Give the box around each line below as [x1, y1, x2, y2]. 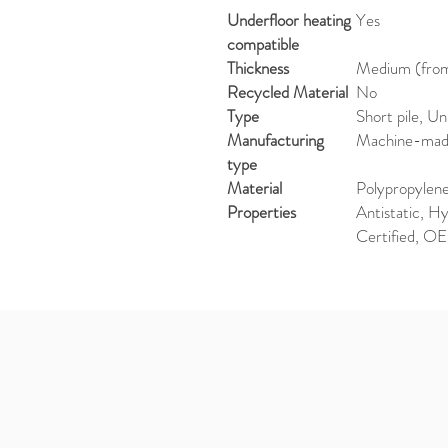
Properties [227, 199, 296, 224]
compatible [227, 31, 299, 56]
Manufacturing [227, 127, 324, 152]
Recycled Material [227, 79, 348, 104]
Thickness [227, 55, 289, 80]
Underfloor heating [227, 7, 351, 32]
